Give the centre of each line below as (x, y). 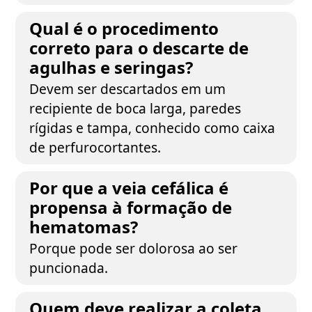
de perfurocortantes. (95, 147)
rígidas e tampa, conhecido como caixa (153, 128)
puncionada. (69, 268)
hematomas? (84, 227)
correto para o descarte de (139, 48)
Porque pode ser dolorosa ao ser (134, 248)
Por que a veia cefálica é (129, 188)
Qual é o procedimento (124, 28)
